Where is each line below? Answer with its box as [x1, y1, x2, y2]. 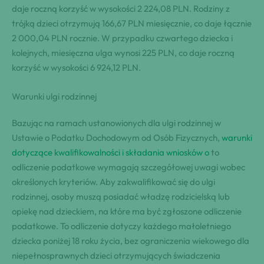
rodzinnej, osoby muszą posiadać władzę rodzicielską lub [12, 190, 230, 202]
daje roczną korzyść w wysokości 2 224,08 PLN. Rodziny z [12, 2, 230, 14]
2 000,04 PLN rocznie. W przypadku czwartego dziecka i [12, 32, 233, 44]
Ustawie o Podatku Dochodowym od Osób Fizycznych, [12, 131, 222, 143]
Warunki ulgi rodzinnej [12, 90, 97, 102]
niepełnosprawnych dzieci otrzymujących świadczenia [12, 249, 220, 261]
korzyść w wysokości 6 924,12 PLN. [12, 61, 141, 73]
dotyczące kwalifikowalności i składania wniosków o [12, 146, 209, 158]
